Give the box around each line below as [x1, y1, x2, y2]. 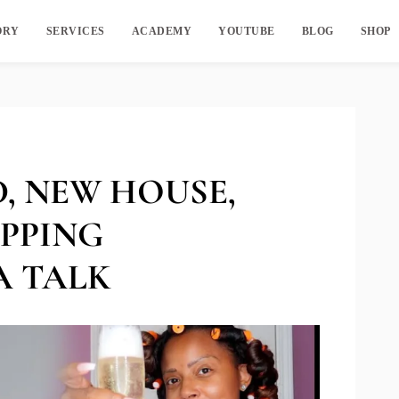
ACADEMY [131, 25, 192, 37]
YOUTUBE [218, 25, 275, 37]
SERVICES [45, 25, 105, 37]
